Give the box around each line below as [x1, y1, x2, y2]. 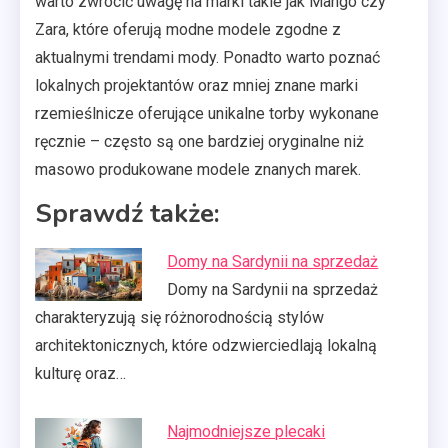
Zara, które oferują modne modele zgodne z [35, 19, 341, 39]
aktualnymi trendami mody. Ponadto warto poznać [35, 47, 380, 67]
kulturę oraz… [35, 363, 126, 383]
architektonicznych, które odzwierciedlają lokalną [35, 335, 377, 355]
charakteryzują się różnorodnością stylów [35, 307, 324, 327]
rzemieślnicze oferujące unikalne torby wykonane [35, 103, 379, 123]
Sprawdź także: [35, 195, 220, 231]
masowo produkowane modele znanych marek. [35, 159, 361, 179]
